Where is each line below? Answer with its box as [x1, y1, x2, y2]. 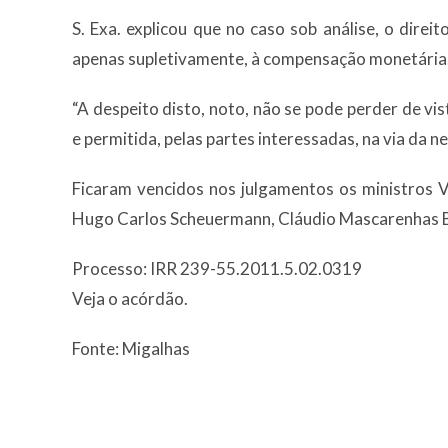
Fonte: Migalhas [72, 337, 190, 359]
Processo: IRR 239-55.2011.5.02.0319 [72, 257, 362, 279]
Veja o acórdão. [72, 287, 188, 309]
